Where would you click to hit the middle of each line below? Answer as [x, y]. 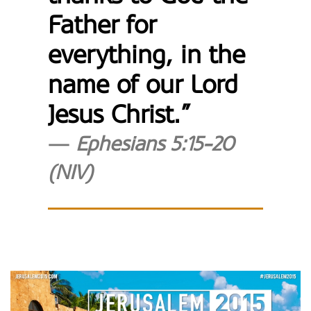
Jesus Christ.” [120, 115]
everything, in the [147, 55]
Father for [102, 25]
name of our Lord [143, 85]
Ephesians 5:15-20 [155, 144]
